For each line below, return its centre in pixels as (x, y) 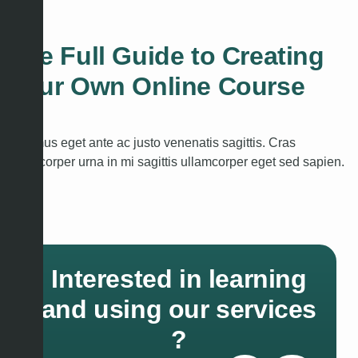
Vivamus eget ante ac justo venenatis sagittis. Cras (152, 143)
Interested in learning (179, 279)
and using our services (179, 309)
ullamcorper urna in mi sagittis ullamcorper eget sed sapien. (176, 162)
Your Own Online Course (157, 86)
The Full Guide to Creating (166, 56)
